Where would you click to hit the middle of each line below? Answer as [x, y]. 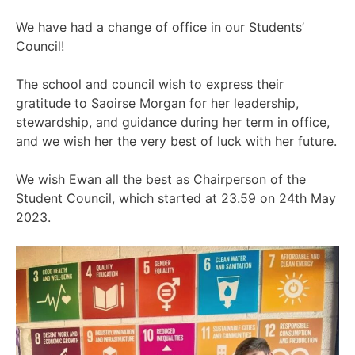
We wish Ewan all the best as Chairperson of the [161, 179]
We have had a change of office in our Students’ [160, 27]
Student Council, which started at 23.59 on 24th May [176, 198]
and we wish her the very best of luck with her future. [176, 141]
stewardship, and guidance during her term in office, [173, 122]
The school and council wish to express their [150, 84]
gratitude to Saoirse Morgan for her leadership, [157, 103]
